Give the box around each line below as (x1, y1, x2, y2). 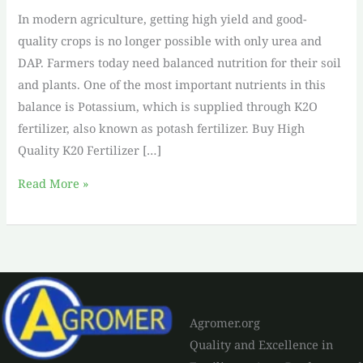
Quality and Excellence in (190, 336, 333, 353)
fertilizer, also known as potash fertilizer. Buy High (18, 119, 305, 136)
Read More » (18, 175, 90, 192)
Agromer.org (190, 314, 260, 331)
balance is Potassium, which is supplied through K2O (18, 97, 318, 114)
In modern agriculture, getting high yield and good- (18, 10, 308, 27)
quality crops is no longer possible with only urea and (18, 32, 322, 49)
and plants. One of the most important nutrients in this (18, 75, 327, 92)
